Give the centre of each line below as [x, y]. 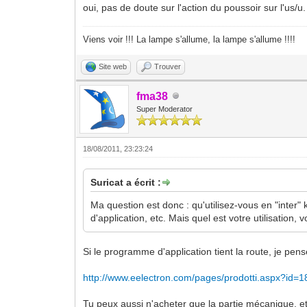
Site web [113, 66]
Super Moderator [165, 109]
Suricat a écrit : [126, 182]
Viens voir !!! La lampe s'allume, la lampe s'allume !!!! [189, 39]
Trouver [168, 66]
